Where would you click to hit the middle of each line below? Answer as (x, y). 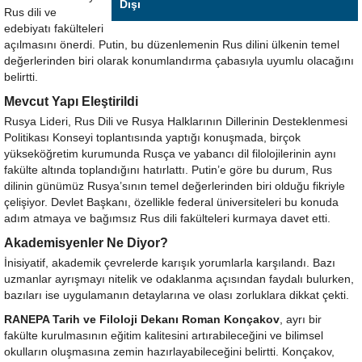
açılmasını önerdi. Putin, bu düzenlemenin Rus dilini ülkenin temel (172, 44)
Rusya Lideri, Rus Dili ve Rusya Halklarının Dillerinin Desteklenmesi (176, 121)
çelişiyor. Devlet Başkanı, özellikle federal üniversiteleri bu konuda (171, 202)
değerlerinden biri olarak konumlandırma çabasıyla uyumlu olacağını (179, 61)
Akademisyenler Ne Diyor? (86, 242)
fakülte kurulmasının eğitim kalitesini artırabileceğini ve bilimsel (164, 335)
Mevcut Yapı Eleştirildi (71, 101)
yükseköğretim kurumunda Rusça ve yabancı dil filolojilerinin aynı (170, 154)
